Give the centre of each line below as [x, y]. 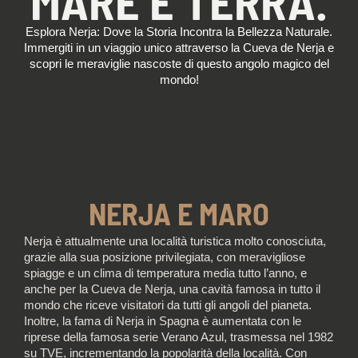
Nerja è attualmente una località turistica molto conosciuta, [175, 242]
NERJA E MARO [179, 214]
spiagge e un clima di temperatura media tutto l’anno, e [165, 274]
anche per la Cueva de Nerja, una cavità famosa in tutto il [172, 290]
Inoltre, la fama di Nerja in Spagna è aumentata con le [163, 322]
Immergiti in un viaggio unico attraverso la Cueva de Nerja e [179, 48]
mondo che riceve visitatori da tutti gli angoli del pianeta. [168, 306]
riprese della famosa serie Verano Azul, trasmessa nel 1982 [179, 338]
